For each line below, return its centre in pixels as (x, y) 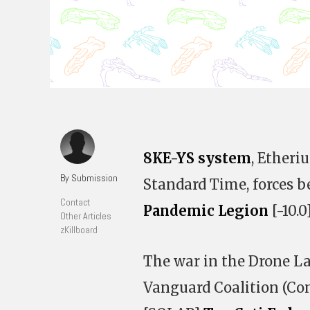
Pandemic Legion (206, 211)
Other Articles (86, 216)
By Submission (89, 178)
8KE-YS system (197, 158)
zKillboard (79, 230)
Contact (75, 202)
